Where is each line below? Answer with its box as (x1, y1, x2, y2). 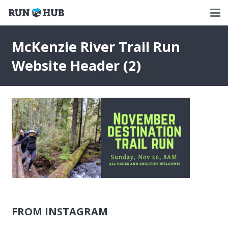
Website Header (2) (11, 55, 141, 75)
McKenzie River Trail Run (11, 37, 180, 56)
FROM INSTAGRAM (11, 204, 108, 218)
